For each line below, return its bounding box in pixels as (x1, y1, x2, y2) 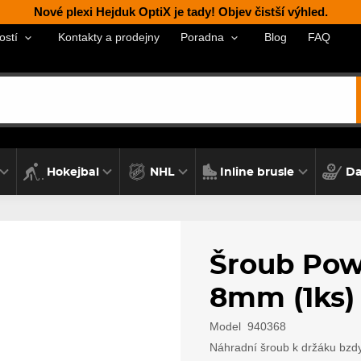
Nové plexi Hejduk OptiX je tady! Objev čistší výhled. (33, 5, 328, 19)
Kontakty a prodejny (57, 31, 160, 44)
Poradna (180, 31, 224, 44)
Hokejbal (46, 165, 99, 178)
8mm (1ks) (210, 285, 355, 313)
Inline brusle (220, 165, 295, 178)
